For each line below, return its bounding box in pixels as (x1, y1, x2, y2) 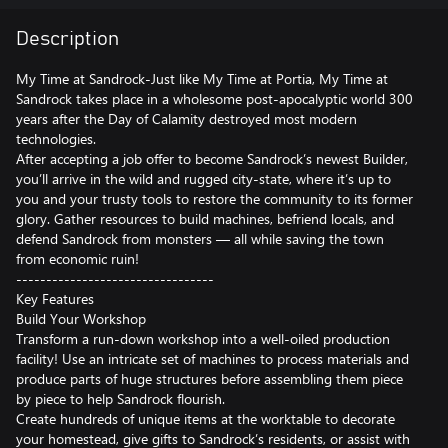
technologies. (16, 129, 96, 148)
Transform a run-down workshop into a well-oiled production (16, 329, 390, 348)
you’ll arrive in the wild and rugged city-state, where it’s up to (16, 169, 391, 188)
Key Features (16, 289, 94, 308)
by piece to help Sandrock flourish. (16, 389, 225, 408)
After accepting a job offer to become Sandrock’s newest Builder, (16, 149, 408, 168)
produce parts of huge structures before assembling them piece (16, 369, 403, 388)
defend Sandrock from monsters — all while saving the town (16, 229, 384, 248)
